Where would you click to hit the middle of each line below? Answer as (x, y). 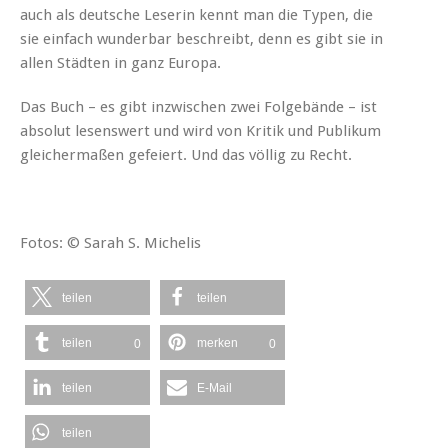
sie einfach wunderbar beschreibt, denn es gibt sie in (201, 38)
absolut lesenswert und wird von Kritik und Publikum (200, 130)
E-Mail (214, 387)
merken (217, 342)
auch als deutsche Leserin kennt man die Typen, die (196, 14)
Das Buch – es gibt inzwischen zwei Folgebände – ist (198, 106)
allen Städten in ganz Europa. (120, 62)
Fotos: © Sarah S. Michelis (110, 242)
